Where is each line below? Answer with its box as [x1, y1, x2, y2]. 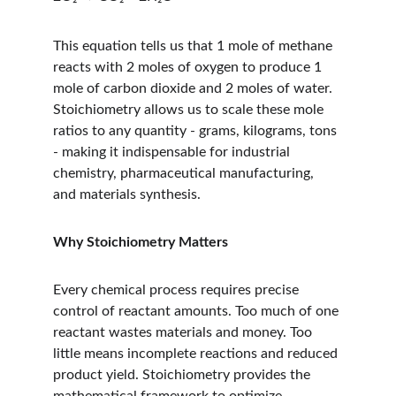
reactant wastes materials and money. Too [53, 325, 316, 339]
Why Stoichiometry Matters [53, 235, 228, 249]
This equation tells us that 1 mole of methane [53, 39, 336, 53]
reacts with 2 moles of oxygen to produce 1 [53, 60, 325, 74]
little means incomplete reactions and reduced [53, 346, 341, 361]
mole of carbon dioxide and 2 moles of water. [53, 81, 336, 95]
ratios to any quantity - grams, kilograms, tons [53, 124, 340, 138]
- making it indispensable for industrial [53, 145, 293, 159]
